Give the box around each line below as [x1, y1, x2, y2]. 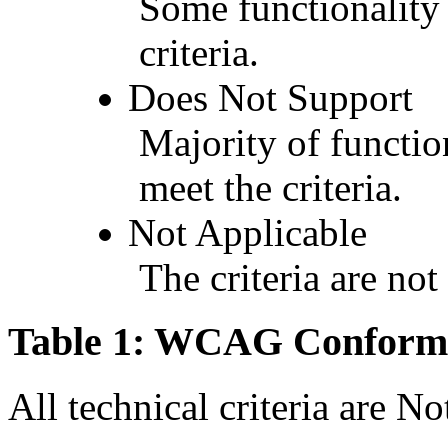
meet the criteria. [139, 165, 403, 209]
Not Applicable [128, 210, 368, 254]
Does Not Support [128, 75, 414, 119]
